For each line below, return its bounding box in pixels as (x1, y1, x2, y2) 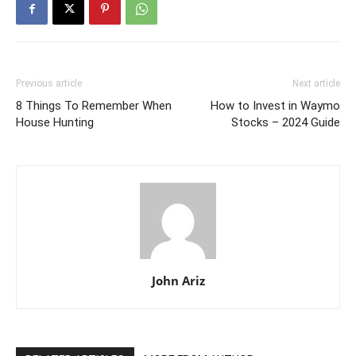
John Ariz (151, 272, 205, 288)
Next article (292, 77, 340, 89)
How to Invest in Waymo (211, 98, 340, 113)
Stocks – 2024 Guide (231, 114, 340, 130)
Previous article (16, 77, 82, 89)
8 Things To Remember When (16, 98, 172, 113)
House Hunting (16, 114, 94, 130)
